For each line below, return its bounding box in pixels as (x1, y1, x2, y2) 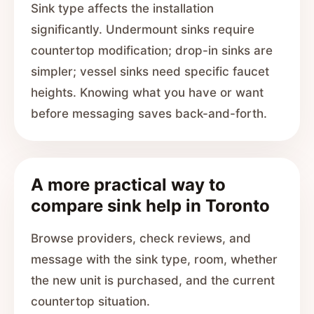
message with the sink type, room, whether (31, 252, 278, 266)
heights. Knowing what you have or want (31, 86, 264, 100)
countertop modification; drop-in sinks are (31, 43, 273, 57)
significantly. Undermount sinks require (31, 22, 254, 36)
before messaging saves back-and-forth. (31, 107, 267, 121)
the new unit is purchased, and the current (31, 273, 275, 287)
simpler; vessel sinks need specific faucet (31, 64, 269, 78)
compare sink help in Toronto (31, 196, 270, 216)
